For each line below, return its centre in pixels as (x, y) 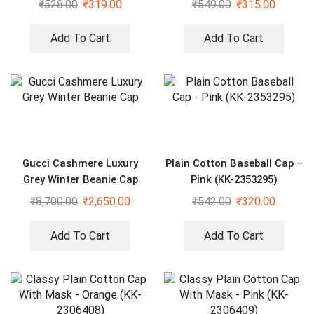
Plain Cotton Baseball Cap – (234, 164)
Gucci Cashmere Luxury (80, 164)
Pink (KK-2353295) (234, 180)
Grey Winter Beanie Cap (80, 180)
